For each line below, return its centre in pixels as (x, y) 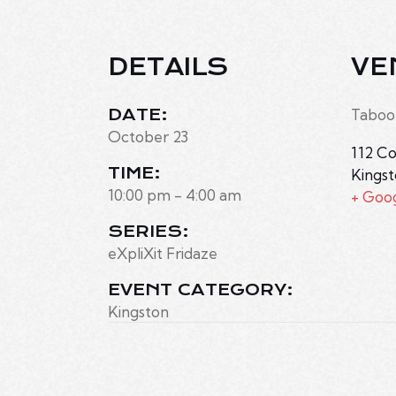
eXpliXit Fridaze (163, 254)
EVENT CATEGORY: (201, 290)
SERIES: (148, 232)
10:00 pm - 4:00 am (175, 195)
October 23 (148, 137)
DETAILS (168, 68)
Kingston (138, 312)
